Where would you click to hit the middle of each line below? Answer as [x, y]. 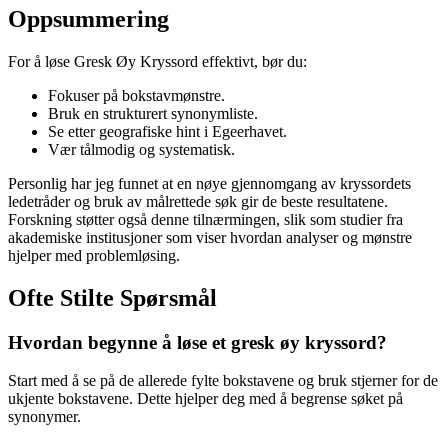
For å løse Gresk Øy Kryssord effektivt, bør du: [157, 61]
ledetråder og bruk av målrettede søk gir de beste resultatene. [198, 201]
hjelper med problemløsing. [94, 255]
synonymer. [44, 417]
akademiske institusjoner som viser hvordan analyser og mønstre [210, 237]
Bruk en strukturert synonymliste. [153, 113]
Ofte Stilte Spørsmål [112, 297]
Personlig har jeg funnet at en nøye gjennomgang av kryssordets [209, 183]
